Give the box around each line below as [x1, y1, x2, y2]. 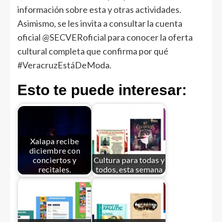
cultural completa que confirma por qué [17, 46, 168, 57]
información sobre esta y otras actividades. [17, 4, 181, 15]
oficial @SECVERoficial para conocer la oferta [17, 32, 193, 43]
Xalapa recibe [30, 136, 79, 146]
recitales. [38, 164, 71, 174]
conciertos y [33, 155, 76, 165]
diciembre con [29, 145, 80, 155]
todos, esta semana [95, 164, 163, 174]
